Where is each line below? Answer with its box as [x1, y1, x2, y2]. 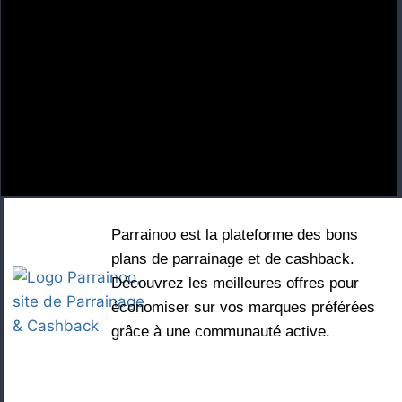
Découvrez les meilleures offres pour [111, 275, 359, 292]
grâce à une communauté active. [111, 323, 330, 340]
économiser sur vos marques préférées [111, 299, 375, 316]
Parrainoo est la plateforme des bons [111, 226, 358, 243]
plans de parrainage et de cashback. [111, 250, 354, 267]
